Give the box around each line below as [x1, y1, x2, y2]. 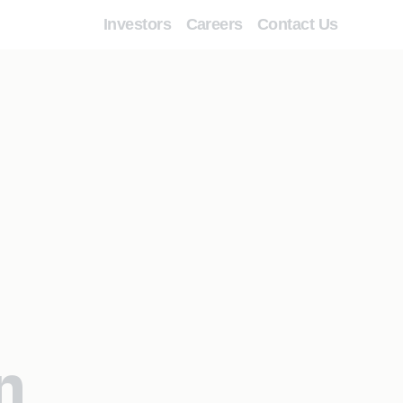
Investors [103, 15, 172, 33]
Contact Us [257, 15, 338, 33]
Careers [185, 15, 243, 33]
